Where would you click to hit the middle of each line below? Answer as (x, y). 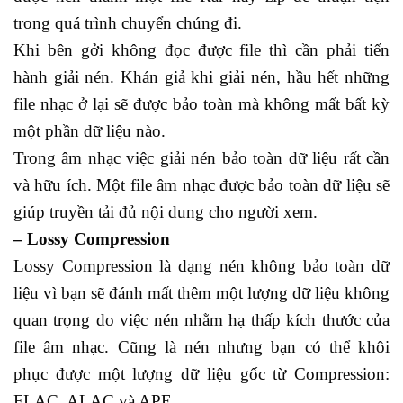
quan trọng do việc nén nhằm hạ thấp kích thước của (201, 319)
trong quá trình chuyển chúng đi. (128, 22)
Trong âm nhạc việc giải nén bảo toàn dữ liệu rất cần (201, 157)
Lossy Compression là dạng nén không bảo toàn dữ (201, 265)
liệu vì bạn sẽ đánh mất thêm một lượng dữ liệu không (201, 292)
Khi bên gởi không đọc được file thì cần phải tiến (201, 49)
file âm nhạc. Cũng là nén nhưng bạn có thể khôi (201, 346)
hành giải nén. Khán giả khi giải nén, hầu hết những (201, 76)
